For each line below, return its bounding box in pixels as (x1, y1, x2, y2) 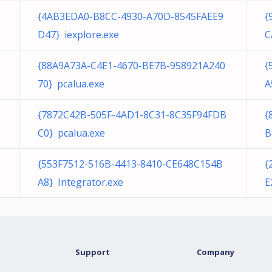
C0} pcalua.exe (38, 126, 105, 140)
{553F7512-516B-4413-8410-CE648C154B (38, 157, 223, 171)
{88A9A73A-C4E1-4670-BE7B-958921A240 (38, 59, 225, 72)
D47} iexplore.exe (38, 28, 119, 41)
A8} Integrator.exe (38, 175, 123, 189)
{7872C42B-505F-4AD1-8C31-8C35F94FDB (38, 108, 226, 121)
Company (197, 246, 234, 257)
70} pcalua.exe (38, 77, 104, 90)
